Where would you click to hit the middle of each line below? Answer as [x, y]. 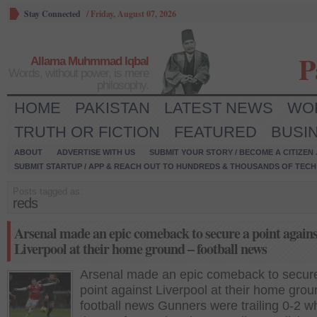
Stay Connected [52, 14]
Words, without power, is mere [79, 73]
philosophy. [123, 85]
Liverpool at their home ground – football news [140, 249]
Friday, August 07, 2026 [133, 14]
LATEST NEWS [219, 108]
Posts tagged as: [48, 191]
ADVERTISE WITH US [96, 152]
